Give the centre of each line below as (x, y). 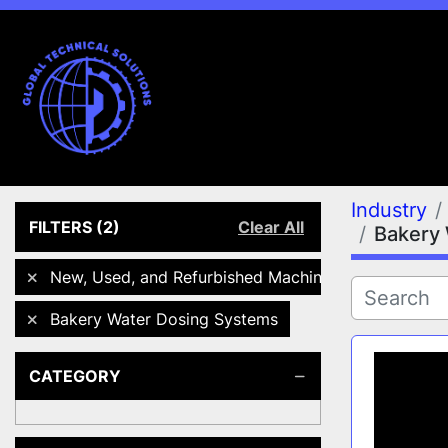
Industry (389, 210)
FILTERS (60, 227)
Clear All (271, 227)
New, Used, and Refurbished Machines (194, 277)
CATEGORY (75, 376)
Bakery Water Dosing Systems (164, 319)
